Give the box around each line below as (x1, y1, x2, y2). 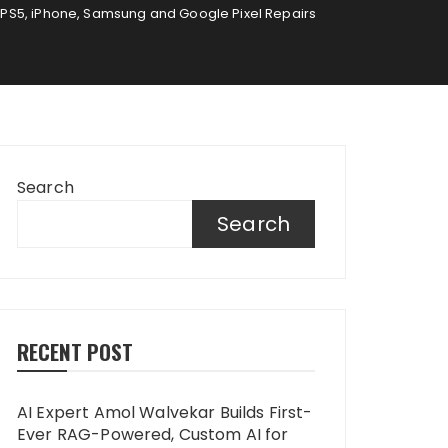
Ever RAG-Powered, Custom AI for (17, 423, 289, 446)
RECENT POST (17, 336, 133, 367)
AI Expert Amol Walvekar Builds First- (17, 401, 313, 424)
